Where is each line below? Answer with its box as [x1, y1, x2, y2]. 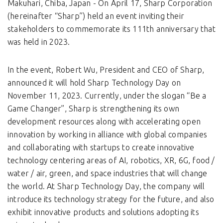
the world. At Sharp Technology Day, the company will [7, 182, 205, 191]
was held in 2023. [7, 37, 70, 47]
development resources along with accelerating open [7, 117, 201, 126]
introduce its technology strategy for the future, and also [7, 195, 215, 204]
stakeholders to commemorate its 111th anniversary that [7, 24, 216, 34]
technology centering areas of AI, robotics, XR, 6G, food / [7, 156, 215, 165]
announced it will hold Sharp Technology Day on [7, 78, 181, 88]
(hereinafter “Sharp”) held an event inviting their [7, 11, 185, 21]
